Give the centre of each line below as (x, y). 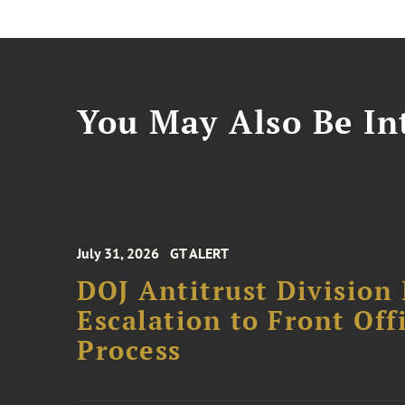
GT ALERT (200, 253)
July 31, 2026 (118, 253)
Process (129, 350)
